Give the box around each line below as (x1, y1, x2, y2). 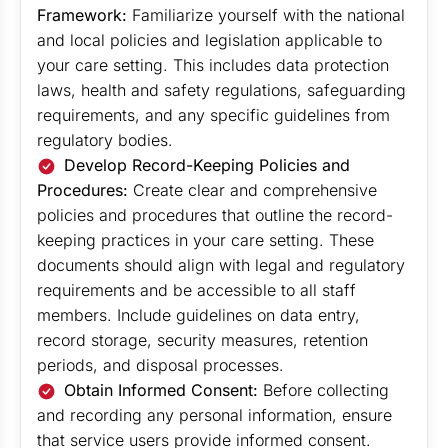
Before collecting (258, 380, 390, 400)
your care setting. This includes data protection (37, 55, 389, 75)
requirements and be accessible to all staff (37, 280, 356, 300)
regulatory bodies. (37, 130, 173, 150)
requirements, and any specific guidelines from (37, 105, 390, 125)
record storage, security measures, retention (37, 330, 368, 350)
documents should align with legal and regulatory (37, 255, 405, 275)
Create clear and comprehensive (128, 180, 377, 200)
